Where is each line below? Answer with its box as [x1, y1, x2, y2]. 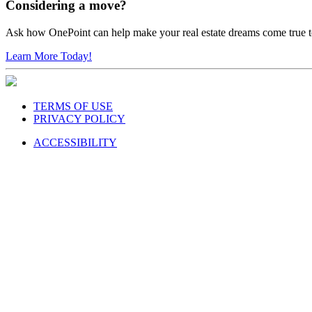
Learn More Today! [6, 49, 92, 62]
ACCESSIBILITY [33, 136, 117, 148]
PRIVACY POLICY [33, 112, 125, 125]
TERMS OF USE [33, 100, 113, 112]
